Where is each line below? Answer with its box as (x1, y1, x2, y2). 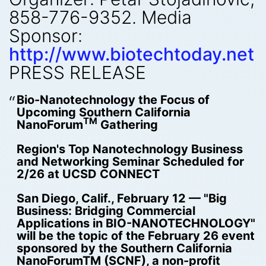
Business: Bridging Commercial (16, 203, 195, 218)
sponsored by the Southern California (16, 240, 232, 255)
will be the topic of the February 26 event (16, 228, 255, 243)
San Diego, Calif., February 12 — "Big (16, 191, 227, 205)
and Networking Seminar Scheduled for (16, 154, 244, 169)
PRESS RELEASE (9, 62, 146, 83)
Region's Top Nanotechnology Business (16, 141, 243, 156)
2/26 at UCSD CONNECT (16, 166, 160, 181)
